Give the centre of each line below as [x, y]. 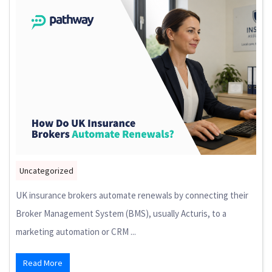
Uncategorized [46, 171]
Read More [43, 263]
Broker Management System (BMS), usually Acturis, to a [121, 214]
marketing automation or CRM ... [76, 232]
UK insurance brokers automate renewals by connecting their [132, 195]
